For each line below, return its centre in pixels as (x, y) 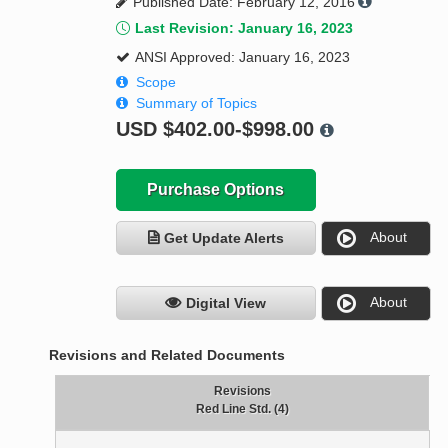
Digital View (226, 303)
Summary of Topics (196, 103)
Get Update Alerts (223, 238)
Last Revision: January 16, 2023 (243, 28)
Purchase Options (216, 190)
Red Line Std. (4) (242, 409)
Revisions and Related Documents (167, 355)
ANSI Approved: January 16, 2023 (242, 57)
